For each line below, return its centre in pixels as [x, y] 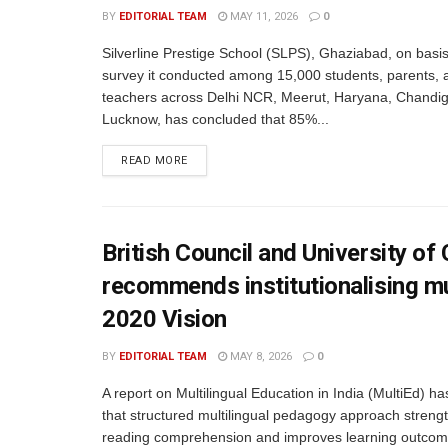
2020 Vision [164, 319]
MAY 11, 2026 [262, 16]
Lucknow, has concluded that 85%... [215, 119]
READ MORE [154, 160]
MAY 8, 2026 [259, 356]
